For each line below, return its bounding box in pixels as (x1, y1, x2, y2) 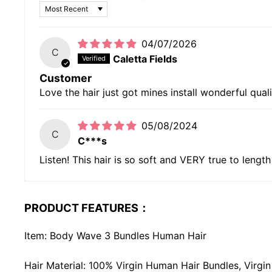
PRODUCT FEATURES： (24, 201, 149, 215)
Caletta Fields (113, 53, 178, 66)
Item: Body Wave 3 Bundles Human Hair (24, 229, 206, 242)
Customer (39, 71, 92, 84)
